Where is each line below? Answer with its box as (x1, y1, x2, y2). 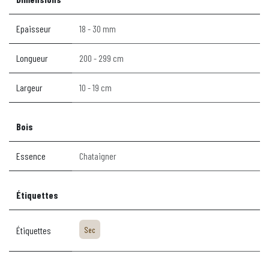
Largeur (16, 82, 43, 93)
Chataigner (79, 150, 116, 162)
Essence (16, 150, 46, 162)
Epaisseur (16, 23, 51, 34)
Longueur (16, 52, 48, 64)
